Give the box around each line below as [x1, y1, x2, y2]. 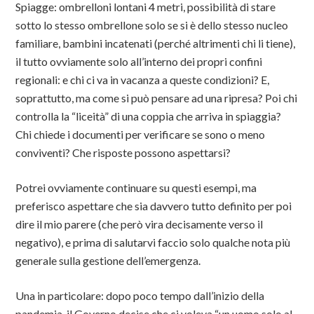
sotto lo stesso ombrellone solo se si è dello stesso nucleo [15, 18, 289, 32]
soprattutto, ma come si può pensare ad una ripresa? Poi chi [15, 91, 298, 104]
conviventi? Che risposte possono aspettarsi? [15, 146, 231, 159]
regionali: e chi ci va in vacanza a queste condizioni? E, [15, 73, 270, 86]
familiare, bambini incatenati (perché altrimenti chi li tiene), [15, 36, 296, 50]
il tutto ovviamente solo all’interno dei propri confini [15, 55, 263, 68]
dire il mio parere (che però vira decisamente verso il [15, 217, 264, 231]
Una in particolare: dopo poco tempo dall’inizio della [15, 289, 265, 302]
